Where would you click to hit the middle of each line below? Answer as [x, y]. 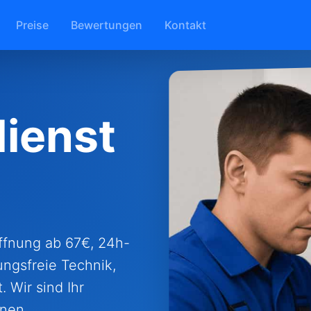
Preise [32, 25]
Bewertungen [107, 25]
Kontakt [185, 25]
